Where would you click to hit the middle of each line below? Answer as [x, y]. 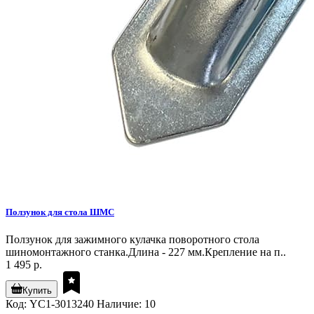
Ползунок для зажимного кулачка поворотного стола [132, 239]
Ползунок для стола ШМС [60, 212]
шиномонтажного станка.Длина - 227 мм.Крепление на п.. [146, 252]
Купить [37, 290]
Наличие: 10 [126, 303]
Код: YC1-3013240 [50, 303]
